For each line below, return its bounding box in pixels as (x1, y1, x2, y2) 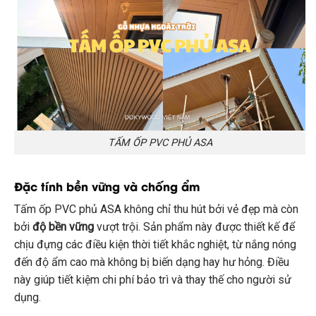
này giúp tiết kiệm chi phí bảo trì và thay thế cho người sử (14, 273, 291, 287)
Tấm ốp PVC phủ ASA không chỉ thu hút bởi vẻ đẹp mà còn (14, 202, 298, 217)
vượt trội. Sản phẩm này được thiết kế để (94, 220, 295, 234)
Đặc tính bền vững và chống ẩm (14, 178, 200, 195)
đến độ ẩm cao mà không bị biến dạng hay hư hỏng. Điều (14, 255, 289, 269)
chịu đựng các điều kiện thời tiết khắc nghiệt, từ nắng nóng (14, 238, 296, 252)
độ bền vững (32, 220, 94, 234)
